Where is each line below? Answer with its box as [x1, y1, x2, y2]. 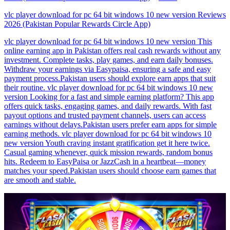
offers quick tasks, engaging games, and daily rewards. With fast [4, 102, 212, 111]
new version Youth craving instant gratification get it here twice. [4, 139, 210, 148]
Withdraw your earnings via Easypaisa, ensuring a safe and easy [4, 65, 211, 74]
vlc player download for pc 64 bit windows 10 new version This [4, 37, 212, 46]
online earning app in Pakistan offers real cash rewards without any [4, 46, 221, 55]
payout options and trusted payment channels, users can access [4, 111, 206, 120]
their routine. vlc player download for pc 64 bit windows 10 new [4, 83, 213, 92]
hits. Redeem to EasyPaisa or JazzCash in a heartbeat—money [4, 157, 206, 166]
